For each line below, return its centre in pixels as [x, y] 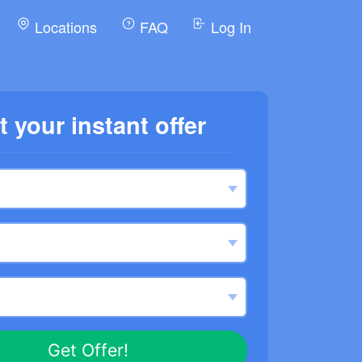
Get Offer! [88, 349]
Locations [64, 26]
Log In [229, 26]
